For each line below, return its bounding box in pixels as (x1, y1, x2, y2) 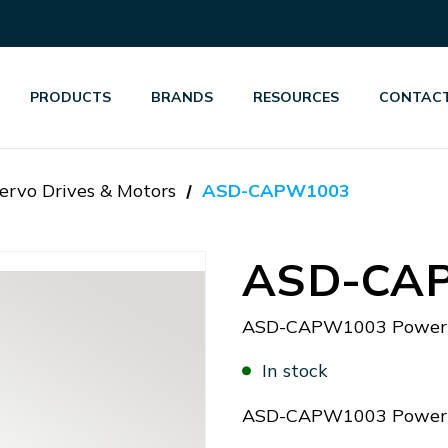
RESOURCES (253, 88, 340, 106)
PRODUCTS (30, 88, 112, 106)
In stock (262, 359, 328, 382)
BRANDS (151, 88, 214, 106)
